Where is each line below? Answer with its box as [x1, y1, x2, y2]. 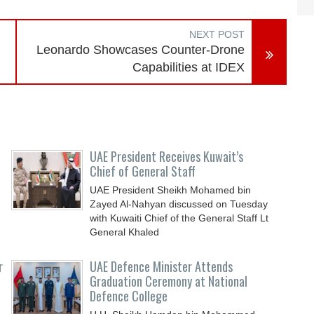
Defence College [90, 287, 168, 305]
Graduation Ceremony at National [90, 272, 248, 290]
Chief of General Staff [90, 162, 196, 180]
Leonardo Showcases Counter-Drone [36, 43, 245, 57]
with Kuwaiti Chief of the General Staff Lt [90, 212, 269, 224]
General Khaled [90, 226, 160, 238]
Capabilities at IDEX [132, 60, 245, 74]
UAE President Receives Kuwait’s [90, 147, 244, 165]
